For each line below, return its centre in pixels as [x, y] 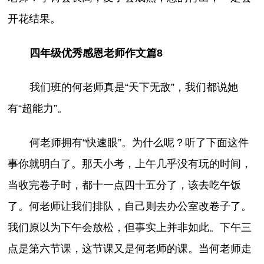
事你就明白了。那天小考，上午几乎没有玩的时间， [130, 164]
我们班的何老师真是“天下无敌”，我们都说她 [133, 87]
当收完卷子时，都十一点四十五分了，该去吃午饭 [125, 185]
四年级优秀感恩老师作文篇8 [96, 53]
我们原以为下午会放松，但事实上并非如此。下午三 [130, 227]
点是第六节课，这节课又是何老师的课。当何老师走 [130, 248]
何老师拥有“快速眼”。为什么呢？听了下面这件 [139, 142]
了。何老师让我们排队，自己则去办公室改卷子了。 [130, 206]
